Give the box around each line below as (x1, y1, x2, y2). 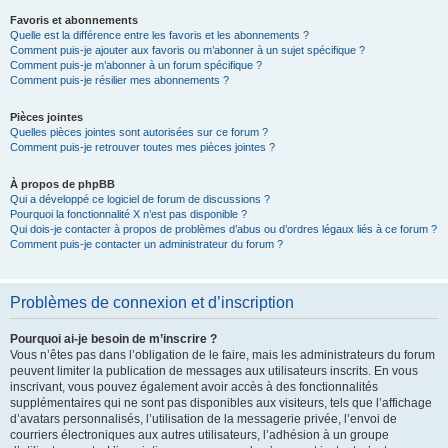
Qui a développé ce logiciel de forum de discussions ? (10, 193, 270, 205)
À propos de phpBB (10, 178, 115, 190)
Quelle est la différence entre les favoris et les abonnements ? (10, 29, 309, 41)
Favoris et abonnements (10, 14, 138, 26)
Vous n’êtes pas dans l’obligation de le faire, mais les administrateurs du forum (10, 348, 435, 362)
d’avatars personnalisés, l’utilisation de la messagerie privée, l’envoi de (10, 412, 397, 426)
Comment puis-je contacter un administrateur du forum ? (10, 238, 283, 250)
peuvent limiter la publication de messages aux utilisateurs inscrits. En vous (10, 364, 418, 378)
